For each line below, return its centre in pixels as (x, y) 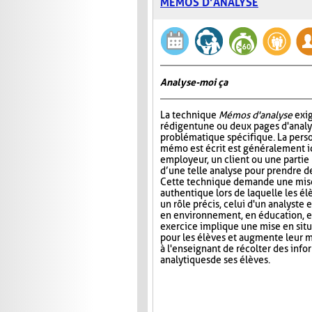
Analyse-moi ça (194, 83)
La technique (189, 115)
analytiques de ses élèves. (215, 260)
